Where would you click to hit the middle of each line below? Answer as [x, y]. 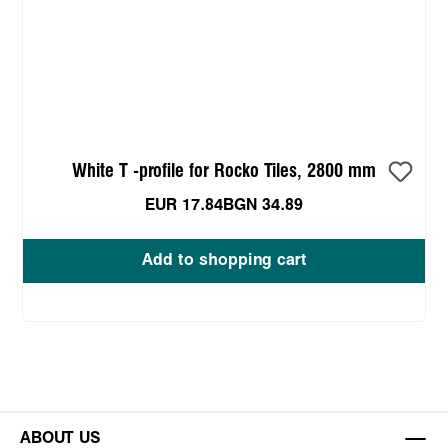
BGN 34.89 [263, 205]
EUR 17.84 [184, 205]
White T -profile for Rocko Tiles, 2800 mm [224, 171]
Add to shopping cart [224, 260]
